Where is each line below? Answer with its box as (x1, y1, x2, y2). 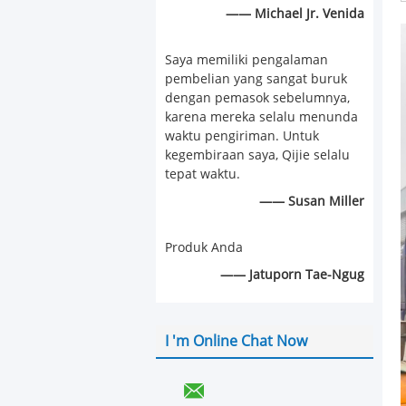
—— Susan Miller (259, 194, 364, 209)
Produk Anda (165, 240, 243, 256)
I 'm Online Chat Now (165, 333, 307, 350)
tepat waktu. (165, 167, 240, 182)
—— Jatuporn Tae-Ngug (220, 267, 364, 283)
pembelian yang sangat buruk (165, 72, 347, 87)
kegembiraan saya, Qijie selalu (165, 148, 350, 163)
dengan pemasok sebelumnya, (165, 91, 350, 106)
